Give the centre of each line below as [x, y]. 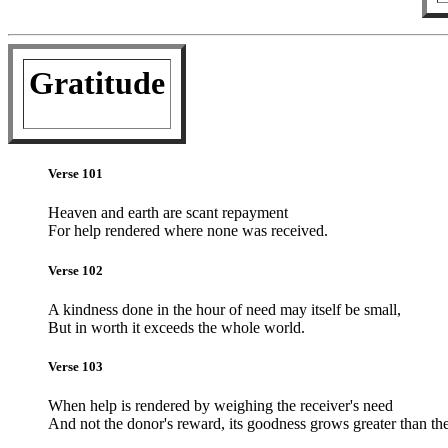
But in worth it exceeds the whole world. [176, 327]
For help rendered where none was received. [188, 231]
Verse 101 [75, 174]
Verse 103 [75, 366]
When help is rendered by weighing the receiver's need [220, 406]
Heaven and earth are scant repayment [168, 213]
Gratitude [97, 83]
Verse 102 [75, 270]
